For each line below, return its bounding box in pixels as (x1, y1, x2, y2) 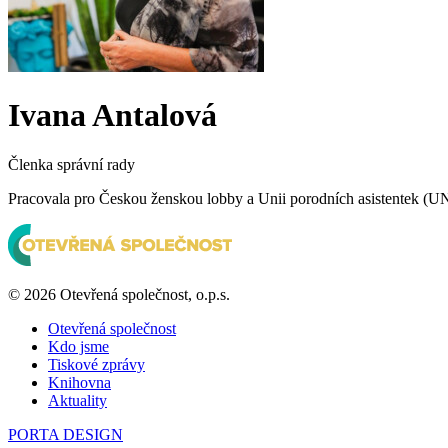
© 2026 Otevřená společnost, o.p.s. (8, 285, 230, 303)
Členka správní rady (8, 155, 135, 173)
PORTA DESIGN (8, 425, 123, 443)
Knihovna (48, 373, 111, 391)
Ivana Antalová (8, 97, 217, 134)
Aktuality (48, 391, 107, 409)
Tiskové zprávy (48, 355, 145, 373)
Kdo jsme (48, 337, 109, 355)
